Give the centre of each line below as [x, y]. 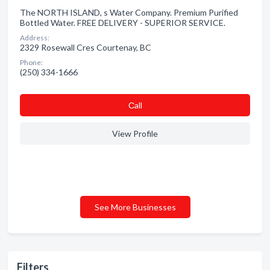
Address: [35, 38]
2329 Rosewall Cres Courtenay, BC [86, 47]
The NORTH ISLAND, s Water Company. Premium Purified [129, 12]
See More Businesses [135, 207]
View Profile [135, 133]
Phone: [31, 62]
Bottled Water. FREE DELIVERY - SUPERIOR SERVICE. [123, 23]
